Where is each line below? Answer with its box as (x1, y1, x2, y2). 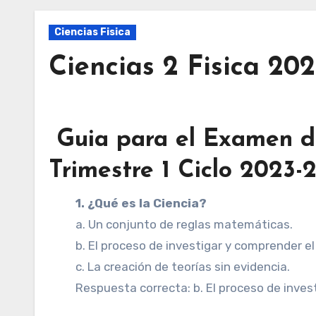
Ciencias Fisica (54, 26, 130, 38)
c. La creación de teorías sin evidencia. (75, 260, 291, 274)
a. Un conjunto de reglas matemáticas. (75, 217, 293, 231)
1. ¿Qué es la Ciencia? (85, 196, 207, 210)
